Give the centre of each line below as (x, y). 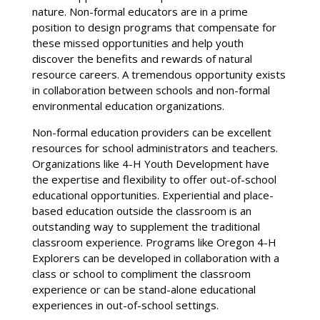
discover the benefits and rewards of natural (142, 58)
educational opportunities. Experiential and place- (152, 195)
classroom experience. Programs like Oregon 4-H (154, 242)
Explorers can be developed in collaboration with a (155, 257)
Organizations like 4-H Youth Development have (150, 163)
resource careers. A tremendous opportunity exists (159, 74)
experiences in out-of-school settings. (125, 305)
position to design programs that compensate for (154, 27)
